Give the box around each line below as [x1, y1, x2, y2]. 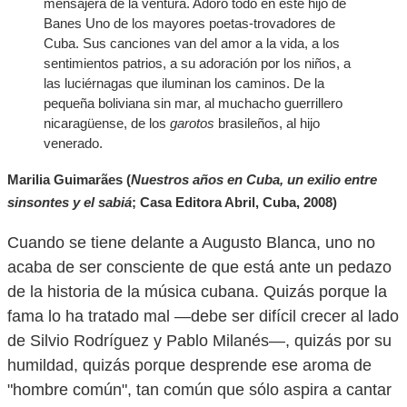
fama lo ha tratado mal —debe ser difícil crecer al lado [7, 307, 399, 325]
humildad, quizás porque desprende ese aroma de [7, 356, 372, 374]
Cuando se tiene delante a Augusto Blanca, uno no [7, 233, 375, 252]
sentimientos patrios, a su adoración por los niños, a [44, 55, 351, 71]
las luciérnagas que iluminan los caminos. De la [44, 75, 324, 91]
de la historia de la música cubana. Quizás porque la [7, 283, 387, 301]
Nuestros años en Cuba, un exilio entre [131, 172, 377, 187]
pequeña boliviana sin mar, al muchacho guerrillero [44, 95, 342, 111]
